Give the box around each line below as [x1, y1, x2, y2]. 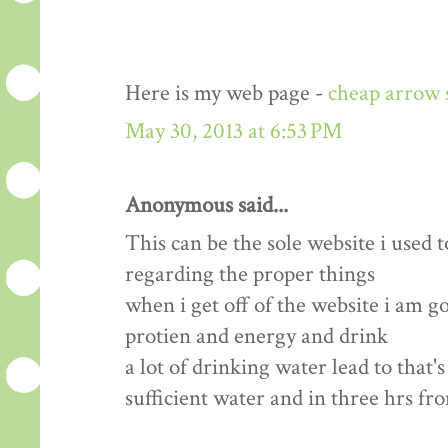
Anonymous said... [125, 191, 288, 221]
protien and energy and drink [125, 322, 388, 352]
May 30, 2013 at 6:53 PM [125, 117, 342, 147]
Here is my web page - [125, 79, 328, 109]
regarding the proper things [125, 260, 375, 290]
